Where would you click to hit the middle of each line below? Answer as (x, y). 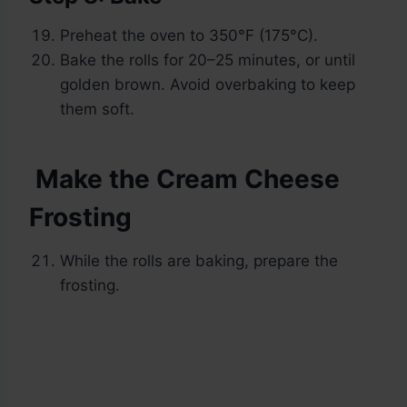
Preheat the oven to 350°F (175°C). (189, 36)
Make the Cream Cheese (184, 179)
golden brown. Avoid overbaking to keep (208, 85)
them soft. (97, 109)
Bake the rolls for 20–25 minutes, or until (208, 60)
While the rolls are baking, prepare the (199, 261)
